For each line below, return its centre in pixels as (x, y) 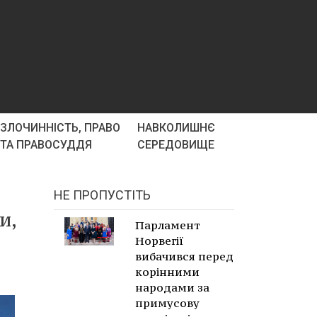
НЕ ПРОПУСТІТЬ (102, 195)
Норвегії (159, 241)
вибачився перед (184, 256)
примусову (167, 303)
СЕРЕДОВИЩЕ (176, 145)
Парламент (168, 225)
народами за (172, 287)
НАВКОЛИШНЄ (177, 128)
